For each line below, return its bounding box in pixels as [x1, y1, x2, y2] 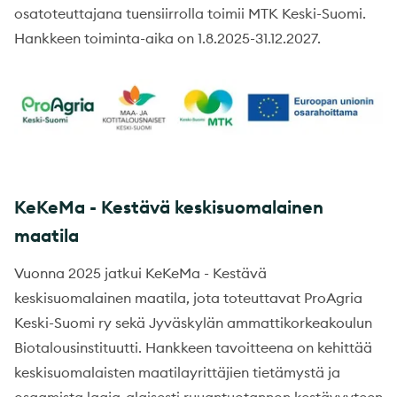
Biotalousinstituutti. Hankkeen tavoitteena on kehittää [14, 339, 372, 357]
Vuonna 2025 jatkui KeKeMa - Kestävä [14, 264, 267, 283]
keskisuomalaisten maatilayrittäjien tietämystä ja [14, 363, 340, 382]
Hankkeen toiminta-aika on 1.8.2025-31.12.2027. [14, 28, 321, 47]
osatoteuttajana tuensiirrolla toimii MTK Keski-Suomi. [14, 4, 366, 22]
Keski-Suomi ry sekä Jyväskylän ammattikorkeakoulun [14, 314, 372, 332]
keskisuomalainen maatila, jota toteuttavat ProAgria [14, 289, 362, 307]
